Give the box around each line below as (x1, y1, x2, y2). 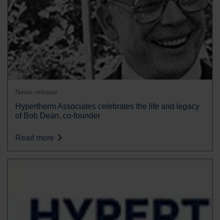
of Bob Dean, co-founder (15, 111, 100, 120)
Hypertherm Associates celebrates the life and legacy (15, 102, 199, 110)
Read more (15, 133, 56, 142)
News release (15, 87, 57, 96)
